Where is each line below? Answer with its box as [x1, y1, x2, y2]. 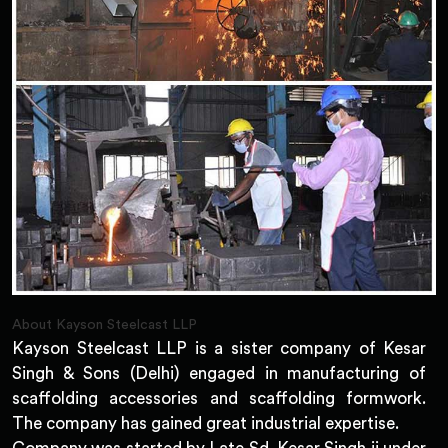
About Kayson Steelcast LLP [12, 317, 197, 332]
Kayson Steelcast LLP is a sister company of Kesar [12, 339, 426, 357]
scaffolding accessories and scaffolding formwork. [12, 389, 426, 407]
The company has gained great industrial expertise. [12, 414, 399, 432]
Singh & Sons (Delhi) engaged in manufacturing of [12, 364, 426, 382]
